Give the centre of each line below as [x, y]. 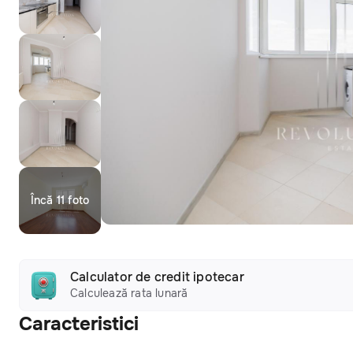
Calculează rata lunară [129, 293]
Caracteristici [79, 323]
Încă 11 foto [60, 201]
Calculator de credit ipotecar [157, 277]
